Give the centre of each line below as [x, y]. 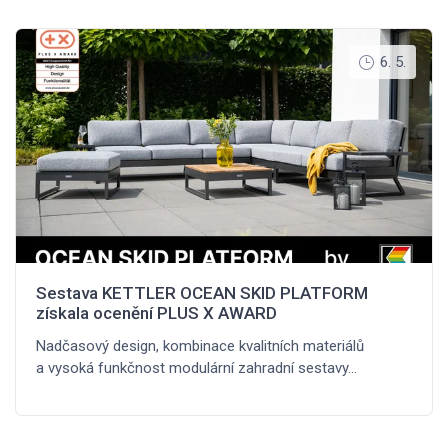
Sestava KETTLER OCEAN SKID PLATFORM [202, 293]
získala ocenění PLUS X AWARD [156, 313]
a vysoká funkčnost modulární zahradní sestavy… [196, 368]
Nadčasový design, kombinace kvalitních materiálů [200, 346]
